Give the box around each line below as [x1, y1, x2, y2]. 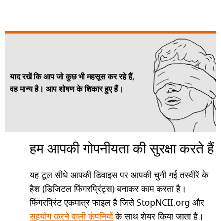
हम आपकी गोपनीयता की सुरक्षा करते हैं [30, 138, 214, 157]
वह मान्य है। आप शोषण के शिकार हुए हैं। [10, 83, 123, 95]
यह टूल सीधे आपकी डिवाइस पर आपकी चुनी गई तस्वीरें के [30, 169, 208, 181]
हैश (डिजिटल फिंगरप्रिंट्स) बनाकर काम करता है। [30, 183, 186, 195]
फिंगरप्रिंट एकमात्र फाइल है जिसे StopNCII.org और [30, 196, 204, 209]
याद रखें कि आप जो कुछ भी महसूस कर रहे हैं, [10, 71, 135, 82]
